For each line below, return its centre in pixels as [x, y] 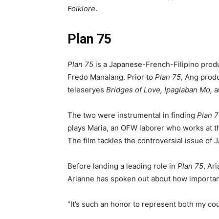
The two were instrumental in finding [132, 115]
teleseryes [87, 89]
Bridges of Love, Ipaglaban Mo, [160, 89]
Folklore [81, 8]
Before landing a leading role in [122, 166]
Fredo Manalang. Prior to [111, 77]
